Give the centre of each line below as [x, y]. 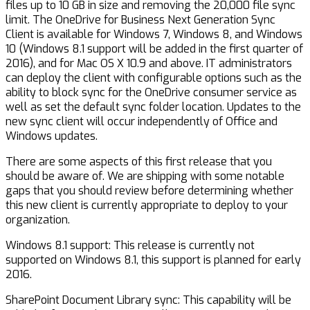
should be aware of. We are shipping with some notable [145, 176]
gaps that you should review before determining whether [149, 191]
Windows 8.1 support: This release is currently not [130, 246]
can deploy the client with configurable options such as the [154, 78]
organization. [38, 220]
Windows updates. [52, 136]
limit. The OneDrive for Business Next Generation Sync [140, 20]
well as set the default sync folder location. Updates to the [153, 107]
